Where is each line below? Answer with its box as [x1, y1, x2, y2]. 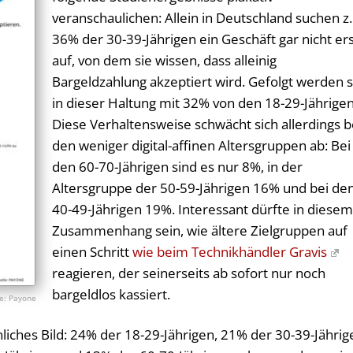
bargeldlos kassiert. [52, 285, 171, 304]
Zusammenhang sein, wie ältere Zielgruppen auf [52, 221, 348, 240]
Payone [9, 292, 37, 304]
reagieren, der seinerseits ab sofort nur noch [52, 264, 326, 283]
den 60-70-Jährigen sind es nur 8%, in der [52, 158, 303, 176]
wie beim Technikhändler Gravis [132, 243, 328, 262]
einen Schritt [52, 243, 133, 262]
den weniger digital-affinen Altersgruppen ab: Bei [52, 136, 351, 155]
